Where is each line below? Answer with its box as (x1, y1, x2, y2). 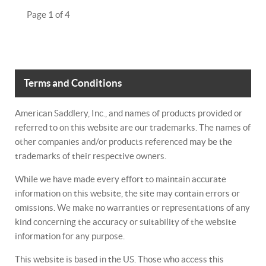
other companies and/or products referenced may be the (15, 137, 232, 147)
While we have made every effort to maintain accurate (15, 174, 226, 184)
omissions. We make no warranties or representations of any (15, 202, 250, 213)
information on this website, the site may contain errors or (15, 188, 240, 198)
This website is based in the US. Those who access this (15, 254, 224, 264)
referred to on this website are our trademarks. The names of (15, 122, 251, 132)
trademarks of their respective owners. (15, 151, 166, 161)
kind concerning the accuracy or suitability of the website (15, 217, 236, 227)
